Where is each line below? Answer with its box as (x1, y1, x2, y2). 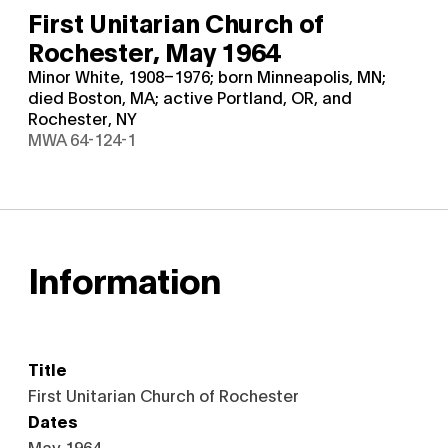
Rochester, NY (28, 107, 137, 128)
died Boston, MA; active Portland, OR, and (28, 86, 352, 107)
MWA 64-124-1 (28, 128, 136, 149)
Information (28, 255, 222, 301)
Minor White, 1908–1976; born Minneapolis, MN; (28, 65, 386, 86)
